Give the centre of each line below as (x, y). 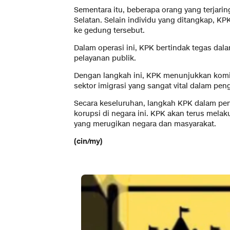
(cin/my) (88, 141)
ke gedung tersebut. (109, 30)
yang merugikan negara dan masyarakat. (145, 124)
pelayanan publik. (105, 58)
